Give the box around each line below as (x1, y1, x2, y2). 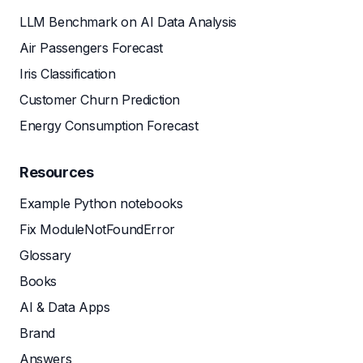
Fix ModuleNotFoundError (19, 221, 175, 237)
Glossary (19, 247, 71, 263)
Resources (19, 164, 94, 181)
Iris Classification (19, 66, 116, 82)
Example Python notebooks (19, 195, 183, 211)
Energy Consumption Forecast (19, 117, 199, 134)
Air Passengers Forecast (19, 40, 163, 56)
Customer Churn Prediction (19, 92, 180, 108)
